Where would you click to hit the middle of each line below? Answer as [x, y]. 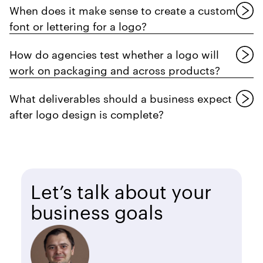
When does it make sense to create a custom [123, 9]
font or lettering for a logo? [78, 25]
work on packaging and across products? [115, 69]
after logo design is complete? [87, 113]
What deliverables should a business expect [121, 97]
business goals [97, 211]
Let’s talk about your [121, 190]
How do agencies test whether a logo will [114, 53]
